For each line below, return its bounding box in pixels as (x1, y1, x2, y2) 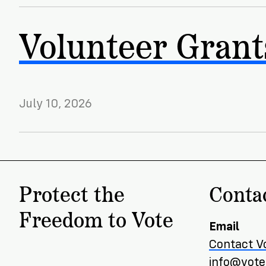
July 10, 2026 (19, 97, 92, 111)
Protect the (19, 177, 125, 208)
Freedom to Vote (19, 202, 173, 234)
